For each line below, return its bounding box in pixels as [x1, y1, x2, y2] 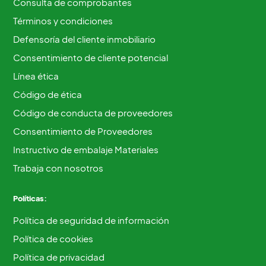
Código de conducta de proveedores [13, 107, 173, 119]
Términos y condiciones [13, 15, 113, 27]
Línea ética [13, 70, 59, 82]
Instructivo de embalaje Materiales [13, 144, 159, 156]
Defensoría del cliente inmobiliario [13, 33, 156, 45]
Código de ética [13, 88, 83, 100]
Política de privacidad [13, 251, 105, 263]
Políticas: [13, 194, 47, 204]
